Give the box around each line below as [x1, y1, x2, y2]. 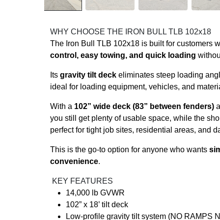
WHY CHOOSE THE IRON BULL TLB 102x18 [50, 27, 211, 36]
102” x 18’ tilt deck [66, 200, 128, 209]
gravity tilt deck [60, 71, 116, 79]
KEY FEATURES [50, 177, 113, 185]
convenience [50, 157, 98, 165]
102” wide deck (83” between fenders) [74, 102, 214, 110]
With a [50, 102, 74, 110]
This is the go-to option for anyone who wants [50, 145, 209, 154]
